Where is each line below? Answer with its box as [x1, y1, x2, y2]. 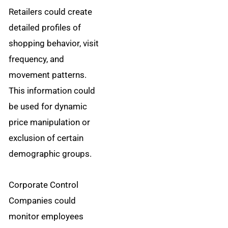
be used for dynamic [9, 101, 88, 112]
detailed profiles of [9, 22, 81, 33]
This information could [9, 85, 96, 96]
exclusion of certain [9, 133, 84, 144]
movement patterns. [9, 70, 87, 80]
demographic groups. [9, 149, 92, 159]
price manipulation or [9, 117, 91, 128]
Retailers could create [9, 7, 93, 17]
